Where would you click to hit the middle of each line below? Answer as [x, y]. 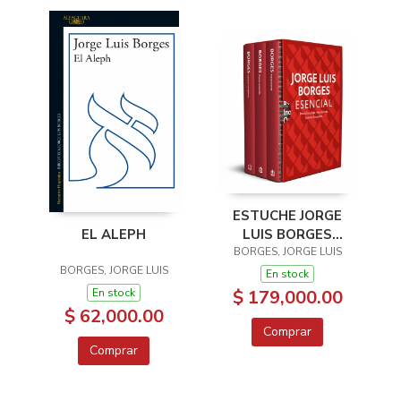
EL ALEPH [114, 234]
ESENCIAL [287, 253]
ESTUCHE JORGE [287, 215]
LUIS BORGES [287, 234]
